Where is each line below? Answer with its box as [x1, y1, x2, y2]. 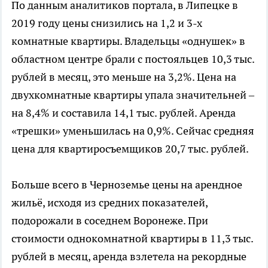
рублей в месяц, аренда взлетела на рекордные [11, 249, 246, 263]
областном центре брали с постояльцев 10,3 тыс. [11, 51, 254, 66]
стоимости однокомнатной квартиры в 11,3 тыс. [11, 231, 253, 245]
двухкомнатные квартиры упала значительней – [11, 87, 254, 102]
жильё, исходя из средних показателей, [11, 195, 208, 209]
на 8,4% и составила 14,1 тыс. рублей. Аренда [11, 105, 236, 120]
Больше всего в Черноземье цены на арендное [11, 177, 242, 191]
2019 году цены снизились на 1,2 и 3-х [11, 16, 202, 30]
